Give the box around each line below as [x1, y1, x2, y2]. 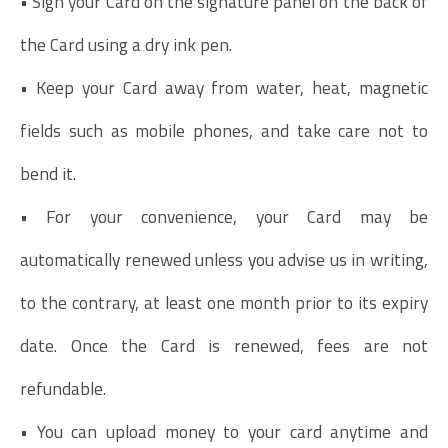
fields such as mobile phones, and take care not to [20, 116, 428, 144]
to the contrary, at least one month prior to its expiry [20, 288, 428, 316]
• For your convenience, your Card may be [20, 202, 428, 230]
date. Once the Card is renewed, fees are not [20, 331, 428, 359]
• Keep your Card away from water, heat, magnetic [20, 73, 428, 101]
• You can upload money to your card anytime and [20, 417, 428, 445]
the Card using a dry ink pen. [20, 30, 232, 58]
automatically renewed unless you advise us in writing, [20, 245, 428, 273]
